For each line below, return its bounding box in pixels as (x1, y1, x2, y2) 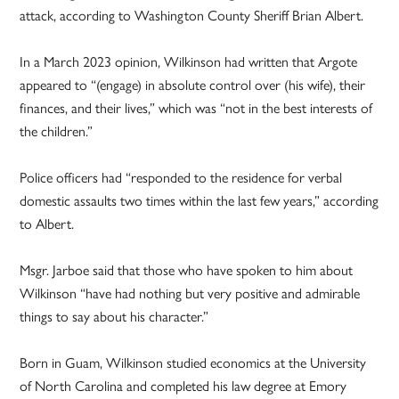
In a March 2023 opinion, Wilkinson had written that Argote (20, 53, 358, 71)
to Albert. (20, 216, 75, 233)
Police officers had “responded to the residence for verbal (20, 169, 343, 187)
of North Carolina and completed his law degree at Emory (20, 378, 347, 395)
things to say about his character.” (20, 308, 209, 326)
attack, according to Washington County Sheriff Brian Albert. (20, 7, 364, 25)
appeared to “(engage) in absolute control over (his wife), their (20, 77, 366, 94)
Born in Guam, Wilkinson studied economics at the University (20, 354, 367, 372)
